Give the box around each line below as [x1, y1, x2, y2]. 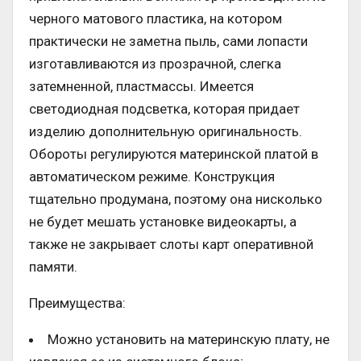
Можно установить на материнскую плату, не [48, 331, 330, 348]
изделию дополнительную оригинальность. [29, 123, 302, 140]
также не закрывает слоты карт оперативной [29, 236, 313, 253]
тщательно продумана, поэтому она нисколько [29, 191, 322, 208]
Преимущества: [29, 295, 126, 312]
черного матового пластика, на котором [29, 10, 282, 27]
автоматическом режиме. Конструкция [29, 168, 275, 185]
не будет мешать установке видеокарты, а [29, 214, 297, 230]
